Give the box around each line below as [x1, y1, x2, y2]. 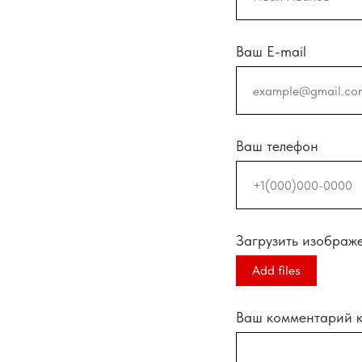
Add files [252, 263, 301, 279]
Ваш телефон [236, 137, 318, 155]
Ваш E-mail [236, 43, 306, 61]
